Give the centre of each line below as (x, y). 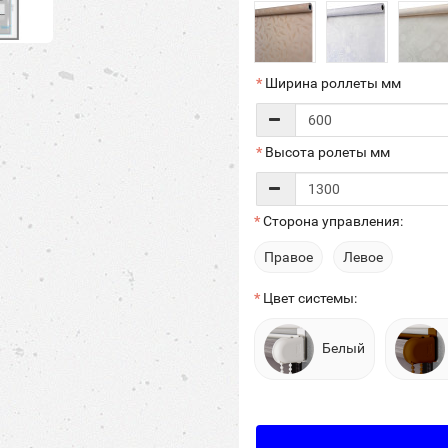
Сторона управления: (333, 221)
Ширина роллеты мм (333, 83)
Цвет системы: (310, 298)
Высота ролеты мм (327, 152)
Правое (288, 257)
